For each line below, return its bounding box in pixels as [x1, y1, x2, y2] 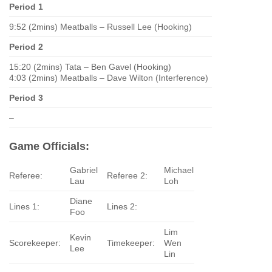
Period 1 [9, 2, 43, 12]
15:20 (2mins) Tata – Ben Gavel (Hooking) [9, 62, 171, 72]
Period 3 [9, 93, 43, 103]
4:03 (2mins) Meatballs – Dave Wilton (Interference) [9, 73, 208, 83]
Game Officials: [9, 140, 89, 152]
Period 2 [9, 42, 43, 52]
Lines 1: [9, 202, 39, 211]
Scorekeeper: [9, 238, 61, 248]
